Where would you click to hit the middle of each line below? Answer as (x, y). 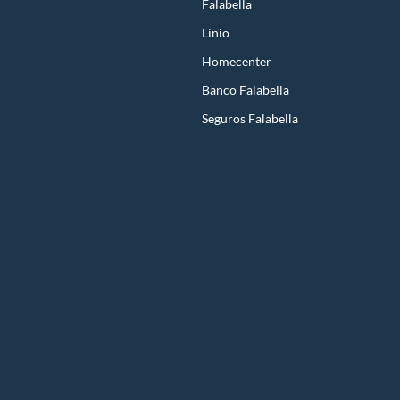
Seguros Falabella (250, 119)
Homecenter (237, 62)
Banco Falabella (246, 90)
